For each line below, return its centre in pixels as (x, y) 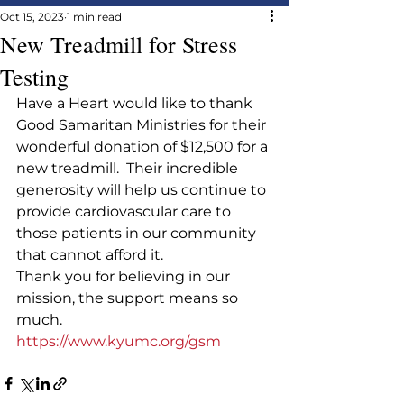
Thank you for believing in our (125, 276)
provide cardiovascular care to (125, 211)
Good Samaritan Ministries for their (143, 125)
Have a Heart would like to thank (136, 103)
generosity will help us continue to (143, 190)
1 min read (94, 17)
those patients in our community (138, 233)
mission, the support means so (129, 298)
